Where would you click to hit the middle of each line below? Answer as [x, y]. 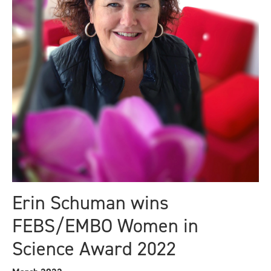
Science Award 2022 [94, 249]
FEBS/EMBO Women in [105, 226]
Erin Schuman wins [90, 203]
